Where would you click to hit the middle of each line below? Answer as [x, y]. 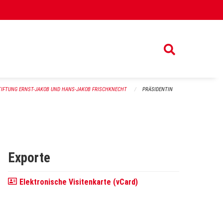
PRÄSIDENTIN [158, 89]
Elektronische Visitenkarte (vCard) [78, 182]
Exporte [29, 158]
